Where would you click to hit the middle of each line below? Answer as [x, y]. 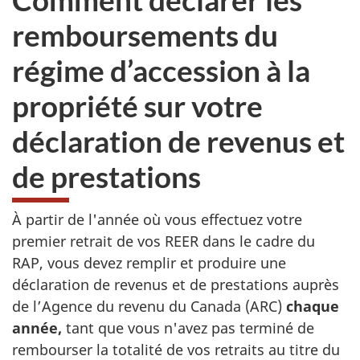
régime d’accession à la [161, 71]
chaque [313, 306]
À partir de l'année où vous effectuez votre [157, 219]
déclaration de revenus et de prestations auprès [176, 284]
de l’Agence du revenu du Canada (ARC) [149, 306]
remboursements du [145, 35]
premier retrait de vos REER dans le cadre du [164, 241]
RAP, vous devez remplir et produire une [149, 262]
